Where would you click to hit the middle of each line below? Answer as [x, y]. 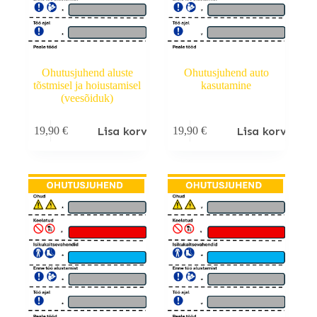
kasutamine [226, 85]
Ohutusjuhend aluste [87, 72]
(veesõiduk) [87, 98]
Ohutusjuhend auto [226, 72]
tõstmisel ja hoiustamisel [87, 85]
